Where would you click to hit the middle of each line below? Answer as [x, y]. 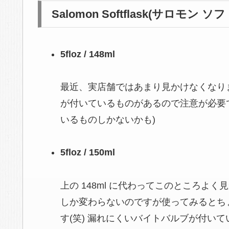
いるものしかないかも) [108, 119]
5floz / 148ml [87, 54]
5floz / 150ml [87, 153]
